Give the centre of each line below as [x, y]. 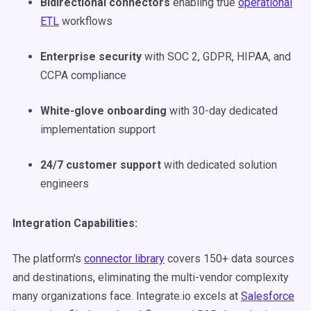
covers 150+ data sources [229, 259]
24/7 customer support [101, 165]
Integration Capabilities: [75, 223]
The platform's [48, 259]
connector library [124, 259]
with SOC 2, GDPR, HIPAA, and [216, 57]
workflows [86, 21]
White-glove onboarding [103, 111]
